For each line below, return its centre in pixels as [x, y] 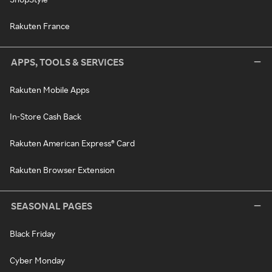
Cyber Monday [37, 260]
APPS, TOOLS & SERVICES [67, 62]
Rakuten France [40, 26]
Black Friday [32, 233]
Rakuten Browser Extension [62, 170]
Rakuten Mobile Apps [49, 90]
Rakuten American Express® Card [72, 143]
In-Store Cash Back [46, 116]
